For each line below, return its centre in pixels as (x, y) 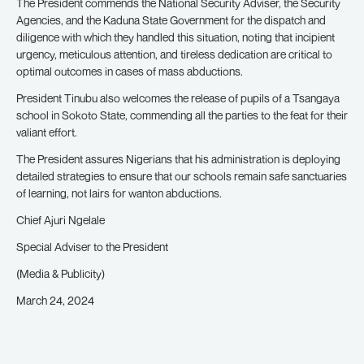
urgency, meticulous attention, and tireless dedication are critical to (174, 54)
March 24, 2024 (55, 300)
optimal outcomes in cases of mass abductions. (130, 71)
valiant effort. (47, 132)
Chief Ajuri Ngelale (61, 220)
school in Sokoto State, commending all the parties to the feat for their (182, 115)
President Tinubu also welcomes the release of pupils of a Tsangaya (178, 98)
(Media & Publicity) (61, 273)
